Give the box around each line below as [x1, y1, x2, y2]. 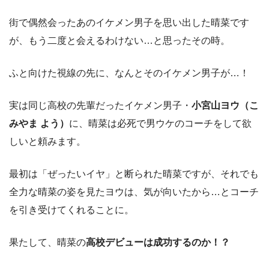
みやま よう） [9, 118, 69, 129]
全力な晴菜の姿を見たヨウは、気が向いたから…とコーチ [9, 187, 259, 198]
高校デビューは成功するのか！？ [86, 237, 230, 248]
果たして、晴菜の [9, 237, 86, 248]
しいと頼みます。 [9, 136, 86, 147]
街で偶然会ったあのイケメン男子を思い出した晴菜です [9, 17, 249, 28]
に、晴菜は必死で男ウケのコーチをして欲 [69, 118, 252, 129]
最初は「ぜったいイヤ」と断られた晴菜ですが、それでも [9, 169, 259, 180]
